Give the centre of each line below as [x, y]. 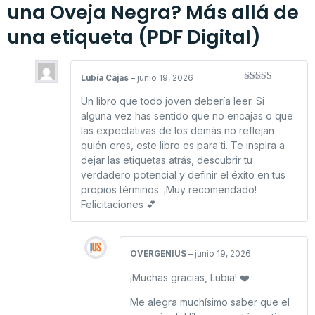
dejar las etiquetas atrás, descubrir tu [167, 160]
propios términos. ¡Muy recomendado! [169, 190]
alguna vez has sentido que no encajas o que [187, 116]
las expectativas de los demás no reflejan [178, 131]
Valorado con [270, 90]
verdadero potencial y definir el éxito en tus [183, 175]
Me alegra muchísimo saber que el [210, 302]
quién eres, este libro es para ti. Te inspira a [183, 146]
